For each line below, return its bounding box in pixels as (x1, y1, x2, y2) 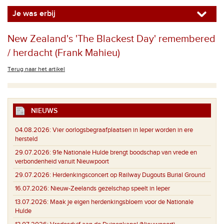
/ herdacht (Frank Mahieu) (7, 47, 120, 59)
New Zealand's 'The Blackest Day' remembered (7, 33, 215, 45)
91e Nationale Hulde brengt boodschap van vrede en (51, 148, 197, 156)
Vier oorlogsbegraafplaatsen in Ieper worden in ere (51, 125, 193, 134)
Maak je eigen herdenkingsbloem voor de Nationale (48, 197, 193, 206)
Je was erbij (12, 9, 55, 18)
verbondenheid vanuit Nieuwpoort (15, 157, 109, 165)
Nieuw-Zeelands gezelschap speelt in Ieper (49, 184, 170, 192)
